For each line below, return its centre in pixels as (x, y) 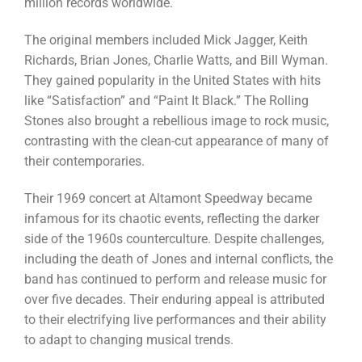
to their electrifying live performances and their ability (175, 319)
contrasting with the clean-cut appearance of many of (176, 141)
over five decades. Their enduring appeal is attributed (174, 299)
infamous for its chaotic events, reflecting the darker (171, 218)
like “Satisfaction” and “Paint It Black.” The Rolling (166, 100)
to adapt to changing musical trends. (128, 339)
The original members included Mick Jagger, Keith (166, 40)
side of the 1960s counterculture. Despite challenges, (174, 238)
